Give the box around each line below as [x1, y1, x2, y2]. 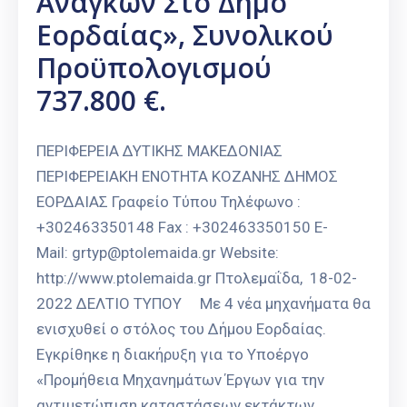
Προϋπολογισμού [36, 49, 272, 87]
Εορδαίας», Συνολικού [36, 16, 333, 55]
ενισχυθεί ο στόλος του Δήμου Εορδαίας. [36, 320, 326, 339]
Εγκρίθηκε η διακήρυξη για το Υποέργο [36, 345, 309, 364]
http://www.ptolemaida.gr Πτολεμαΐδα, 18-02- [36, 269, 357, 288]
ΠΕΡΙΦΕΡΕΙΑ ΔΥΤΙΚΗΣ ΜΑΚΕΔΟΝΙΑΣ [36, 142, 283, 161]
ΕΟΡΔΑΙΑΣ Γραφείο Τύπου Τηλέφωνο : [36, 193, 301, 212]
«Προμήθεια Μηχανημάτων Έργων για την [36, 371, 324, 390]
